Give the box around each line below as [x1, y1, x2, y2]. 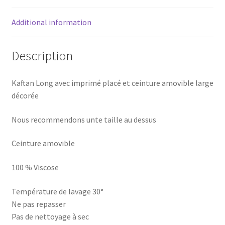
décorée [11, 90, 39, 101]
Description [11, 48, 73, 64]
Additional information [11, 17, 91, 27]
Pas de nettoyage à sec [11, 211, 89, 221]
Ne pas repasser [11, 198, 66, 209]
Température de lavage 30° [11, 186, 103, 196]
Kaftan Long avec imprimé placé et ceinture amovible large [11, 78, 213, 88]
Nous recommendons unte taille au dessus [11, 114, 156, 125]
